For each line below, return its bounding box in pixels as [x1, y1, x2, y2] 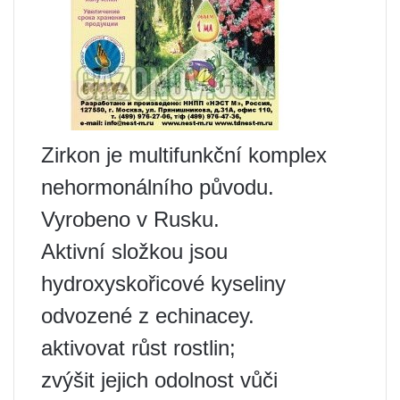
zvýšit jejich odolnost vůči [41, 368, 278, 393]
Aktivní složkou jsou [41, 239, 228, 264]
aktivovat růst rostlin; [41, 336, 236, 361]
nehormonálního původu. [41, 175, 274, 200]
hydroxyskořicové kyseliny [41, 271, 286, 296]
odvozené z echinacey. [41, 304, 254, 329]
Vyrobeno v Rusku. [41, 207, 220, 232]
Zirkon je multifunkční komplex [41, 143, 327, 168]
